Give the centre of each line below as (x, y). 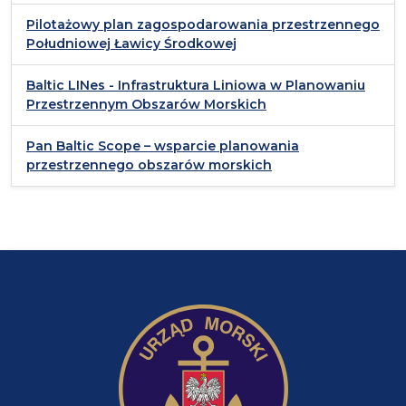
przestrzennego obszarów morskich (149, 165)
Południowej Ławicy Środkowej (131, 44)
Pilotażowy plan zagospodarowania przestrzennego (203, 25)
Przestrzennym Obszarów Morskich (146, 105)
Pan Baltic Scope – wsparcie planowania (163, 146)
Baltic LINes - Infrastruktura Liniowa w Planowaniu (196, 86)
